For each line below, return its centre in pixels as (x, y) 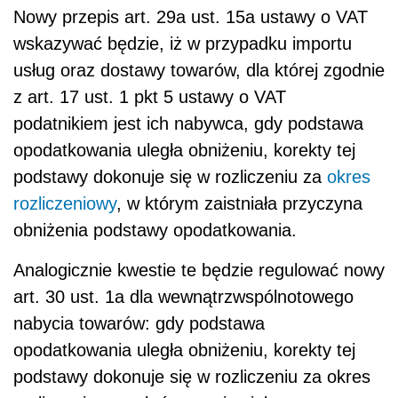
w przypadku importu (270, 43)
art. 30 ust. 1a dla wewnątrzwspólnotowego (183, 296)
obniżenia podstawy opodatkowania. (155, 230)
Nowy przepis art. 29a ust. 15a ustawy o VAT (191, 16)
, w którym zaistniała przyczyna (239, 203)
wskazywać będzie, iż (100, 43)
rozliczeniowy (65, 203)
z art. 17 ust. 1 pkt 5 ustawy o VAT (150, 96)
